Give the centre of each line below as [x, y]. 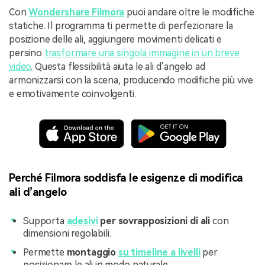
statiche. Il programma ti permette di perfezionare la [121, 26]
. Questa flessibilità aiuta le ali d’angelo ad [118, 67]
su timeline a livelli [159, 252]
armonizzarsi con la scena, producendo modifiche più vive [131, 80]
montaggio [92, 252]
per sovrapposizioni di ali [154, 221]
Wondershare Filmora [77, 12]
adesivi [82, 221]
